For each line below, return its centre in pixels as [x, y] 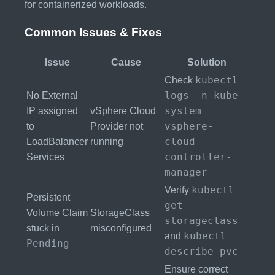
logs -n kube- [204, 96]
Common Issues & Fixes [93, 33]
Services [45, 157]
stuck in [43, 228]
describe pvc [201, 252]
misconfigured [121, 228]
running [107, 142]
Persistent [48, 198]
